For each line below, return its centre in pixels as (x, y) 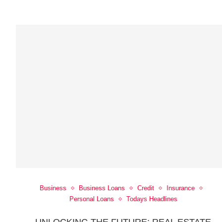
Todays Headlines (152, 199)
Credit (145, 188)
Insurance (180, 188)
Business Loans (102, 188)
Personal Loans (91, 199)
